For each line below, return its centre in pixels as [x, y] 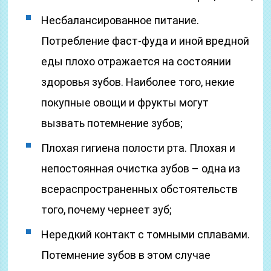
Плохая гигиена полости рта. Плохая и [139, 148]
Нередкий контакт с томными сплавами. [146, 234]
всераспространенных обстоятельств [140, 189]
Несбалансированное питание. [120, 20]
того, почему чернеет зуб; [107, 210]
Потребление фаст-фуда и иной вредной [145, 41]
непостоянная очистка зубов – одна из [141, 168]
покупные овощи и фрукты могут [125, 103]
